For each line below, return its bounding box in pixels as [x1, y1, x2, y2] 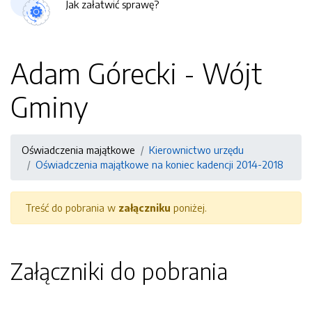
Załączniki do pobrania [10, 257, 228, 285]
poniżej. [171, 201, 207, 214]
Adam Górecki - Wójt [10, 56, 262, 91]
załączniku [118, 201, 171, 214]
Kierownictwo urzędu [149, 143, 244, 156]
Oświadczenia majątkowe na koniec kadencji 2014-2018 [36, 158, 283, 171]
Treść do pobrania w [25, 201, 118, 214]
